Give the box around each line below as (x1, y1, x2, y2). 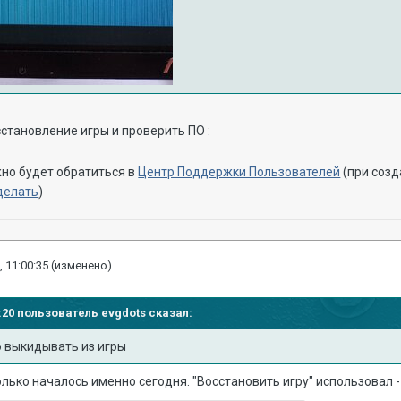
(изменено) (51, 259, 113, 272)
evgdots (101, 305, 147, 320)
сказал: (146, 305, 193, 320)
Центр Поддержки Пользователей (138, 165, 341, 180)
